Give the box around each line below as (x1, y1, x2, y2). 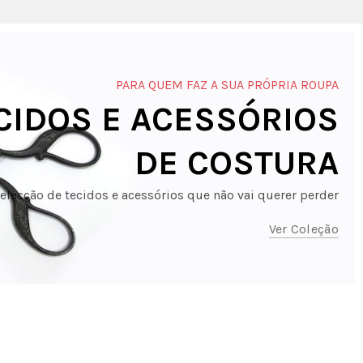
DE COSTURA (135, 143, 339, 184)
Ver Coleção (268, 221, 339, 237)
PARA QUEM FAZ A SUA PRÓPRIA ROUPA (116, 77, 339, 93)
